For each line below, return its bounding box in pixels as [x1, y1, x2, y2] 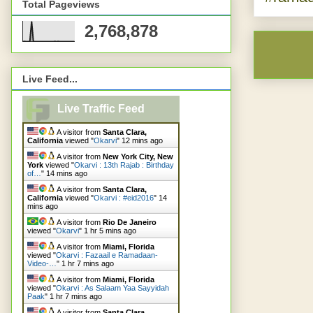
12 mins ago [122, 136, 163, 145]
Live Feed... [22, 73, 78, 85]
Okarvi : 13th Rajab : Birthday [74, 161, 174, 170]
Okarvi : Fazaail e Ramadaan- [56, 251, 158, 260]
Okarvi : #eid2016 [94, 194, 154, 203]
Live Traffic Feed [57, 103, 145, 115]
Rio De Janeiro [103, 218, 156, 227]
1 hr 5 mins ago [84, 226, 136, 235]
